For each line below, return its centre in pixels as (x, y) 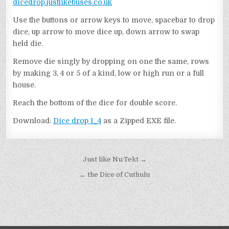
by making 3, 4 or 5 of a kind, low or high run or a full (109, 73)
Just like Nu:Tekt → (114, 159)
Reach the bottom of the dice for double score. (95, 103)
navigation (41, 176)
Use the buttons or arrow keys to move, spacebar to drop (114, 20)
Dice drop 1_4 (77, 121)
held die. (28, 44)
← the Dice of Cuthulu (114, 175)
